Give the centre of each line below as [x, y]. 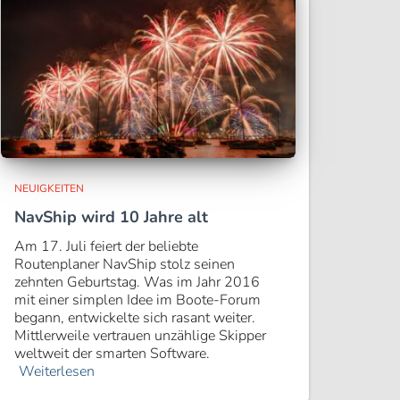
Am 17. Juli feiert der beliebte [106, 246]
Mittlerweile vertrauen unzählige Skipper [140, 336]
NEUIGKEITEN [49, 188]
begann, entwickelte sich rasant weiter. [135, 318]
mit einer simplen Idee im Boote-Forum [137, 300]
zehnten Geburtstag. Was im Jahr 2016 [137, 282]
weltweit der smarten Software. [112, 354]
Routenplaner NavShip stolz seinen [125, 264]
